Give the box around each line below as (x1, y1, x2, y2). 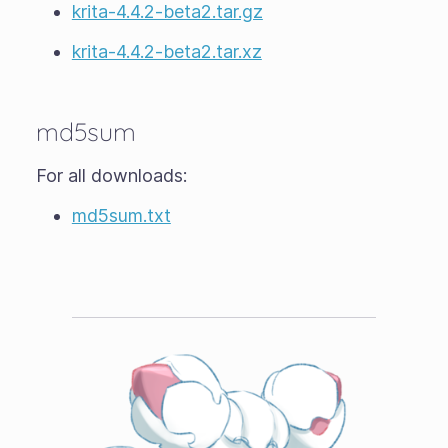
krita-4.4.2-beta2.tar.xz (71, 40, 262, 62)
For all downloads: (35, 164, 187, 186)
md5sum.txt (71, 204, 171, 226)
